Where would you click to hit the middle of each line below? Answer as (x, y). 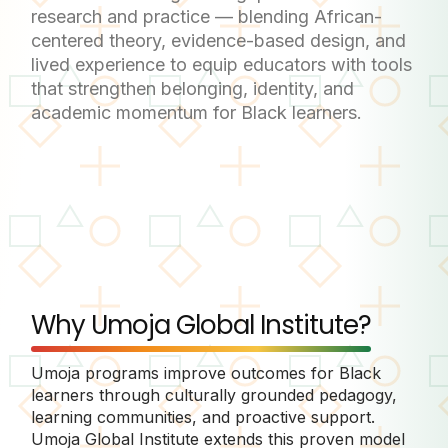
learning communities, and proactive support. (203, 416)
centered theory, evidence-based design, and (218, 40)
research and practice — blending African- (206, 16)
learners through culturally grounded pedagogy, (214, 394)
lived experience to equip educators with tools (221, 64)
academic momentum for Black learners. (196, 112)
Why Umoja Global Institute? (201, 324)
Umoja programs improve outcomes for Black (206, 372)
